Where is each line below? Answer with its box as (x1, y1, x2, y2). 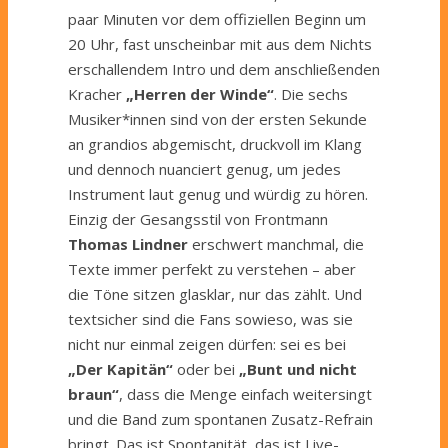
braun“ (68, 383, 119, 404)
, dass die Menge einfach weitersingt (119, 383, 372, 404)
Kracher (68, 83, 126, 104)
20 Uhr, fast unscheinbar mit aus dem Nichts (68, 33, 372, 54)
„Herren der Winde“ (126, 83, 274, 104)
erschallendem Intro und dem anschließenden (68, 58, 380, 79)
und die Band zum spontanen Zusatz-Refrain (68, 408, 373, 429)
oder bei (173, 358, 239, 379)
